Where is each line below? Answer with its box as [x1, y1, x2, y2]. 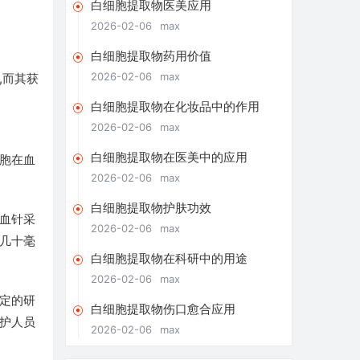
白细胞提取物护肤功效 [90, 200, 211, 216]
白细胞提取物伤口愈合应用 [90, 301, 235, 317]
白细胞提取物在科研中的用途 [90, 251, 247, 267]
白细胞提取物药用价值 [90, 48, 211, 64]
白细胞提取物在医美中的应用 [90, 149, 247, 166]
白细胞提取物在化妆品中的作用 [90, 99, 260, 115]
